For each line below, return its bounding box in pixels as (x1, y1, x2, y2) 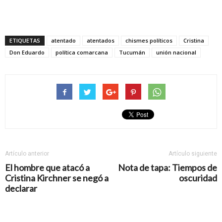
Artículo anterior (5, 150, 49, 158)
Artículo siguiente (168, 150, 217, 158)
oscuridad (179, 172, 217, 184)
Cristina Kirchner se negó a (5, 172, 109, 184)
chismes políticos (125, 37, 172, 45)
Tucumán (119, 49, 145, 56)
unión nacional (156, 49, 196, 56)
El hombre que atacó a (5, 162, 90, 173)
